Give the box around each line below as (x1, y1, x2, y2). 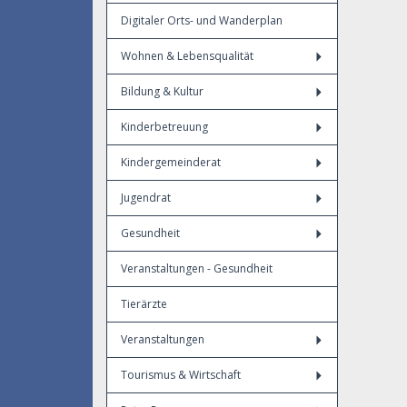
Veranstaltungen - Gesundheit (121, 261, 273, 276)
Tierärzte (121, 296, 167, 312)
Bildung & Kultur (121, 84, 203, 99)
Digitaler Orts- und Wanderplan (121, 13, 283, 28)
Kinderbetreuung (121, 119, 208, 134)
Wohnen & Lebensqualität (121, 48, 253, 64)
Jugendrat (121, 190, 171, 205)
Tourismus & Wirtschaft (121, 367, 241, 382)
